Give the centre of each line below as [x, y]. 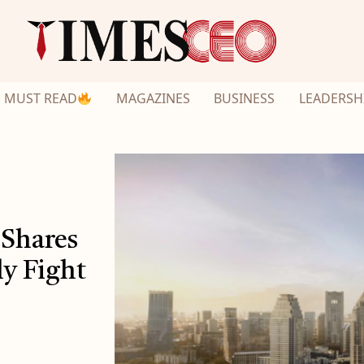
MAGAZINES [153, 98]
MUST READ [41, 98]
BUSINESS [245, 98]
